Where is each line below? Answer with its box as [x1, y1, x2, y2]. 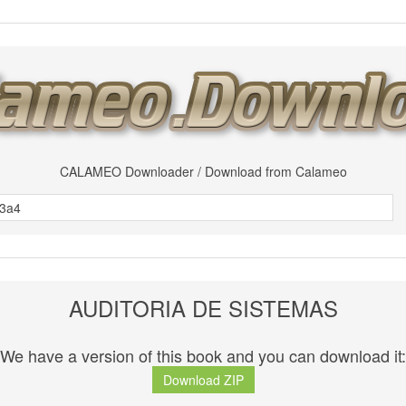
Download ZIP [162, 371, 244, 390]
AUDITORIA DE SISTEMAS [68, 292, 338, 324]
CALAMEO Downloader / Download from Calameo [59, 162, 347, 180]
